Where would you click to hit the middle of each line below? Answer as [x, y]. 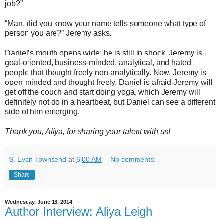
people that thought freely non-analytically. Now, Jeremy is [106, 72]
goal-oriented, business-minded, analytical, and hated [98, 63]
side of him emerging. [43, 112]
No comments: [133, 159]
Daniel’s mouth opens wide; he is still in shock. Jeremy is [104, 53]
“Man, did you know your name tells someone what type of [105, 23]
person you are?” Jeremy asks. [58, 33]
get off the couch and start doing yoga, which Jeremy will [103, 92]
